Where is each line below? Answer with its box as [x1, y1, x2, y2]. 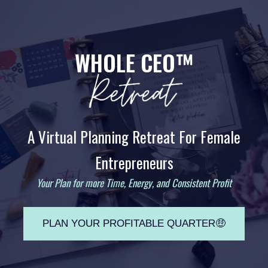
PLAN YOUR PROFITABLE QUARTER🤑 [42, 218, 226, 230]
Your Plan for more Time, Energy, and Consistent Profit [36, 175, 232, 191]
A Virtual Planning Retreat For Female [28, 126, 240, 148]
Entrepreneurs [95, 151, 173, 174]
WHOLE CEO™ [74, 46, 194, 79]
